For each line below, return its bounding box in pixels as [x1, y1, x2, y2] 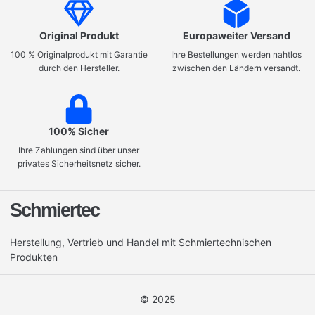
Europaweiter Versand [182, 30, 290, 42]
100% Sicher [49, 125, 109, 138]
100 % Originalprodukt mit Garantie [10, 49, 148, 60]
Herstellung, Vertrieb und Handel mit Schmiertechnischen [10, 236, 271, 249]
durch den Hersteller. [38, 63, 120, 74]
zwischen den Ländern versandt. [172, 63, 300, 74]
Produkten [10, 251, 58, 264]
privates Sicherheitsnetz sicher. [17, 158, 141, 169]
